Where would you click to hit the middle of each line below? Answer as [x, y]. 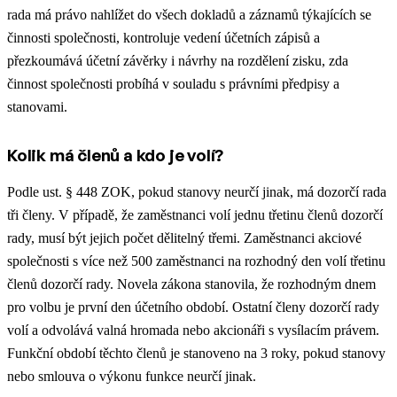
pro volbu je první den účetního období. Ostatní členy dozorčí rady [193, 307]
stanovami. [37, 106]
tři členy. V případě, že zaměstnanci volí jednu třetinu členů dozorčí [195, 214]
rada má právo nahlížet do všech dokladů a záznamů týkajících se [189, 14]
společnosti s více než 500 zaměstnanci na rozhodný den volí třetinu [196, 261]
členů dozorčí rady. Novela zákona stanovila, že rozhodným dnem [191, 284]
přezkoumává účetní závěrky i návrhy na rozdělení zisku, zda [178, 60]
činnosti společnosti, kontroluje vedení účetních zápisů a [163, 37]
